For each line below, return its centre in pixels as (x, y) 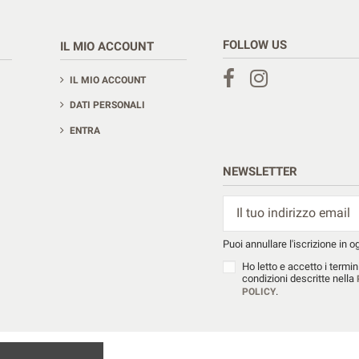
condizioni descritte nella (299, 278)
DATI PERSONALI (107, 105)
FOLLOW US (255, 44)
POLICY (259, 291)
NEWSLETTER (260, 172)
